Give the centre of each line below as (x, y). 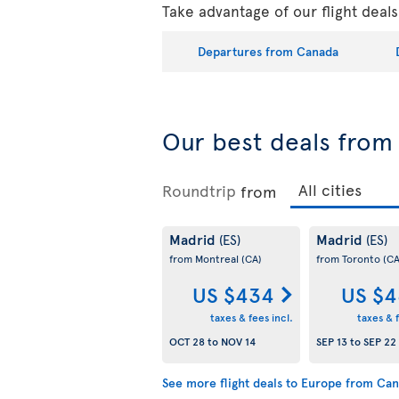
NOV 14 (238, 341)
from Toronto (349, 259)
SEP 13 (331, 341)
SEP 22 (379, 341)
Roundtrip (199, 191)
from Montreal (205, 259)
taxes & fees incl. (251, 317)
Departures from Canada (268, 51)
